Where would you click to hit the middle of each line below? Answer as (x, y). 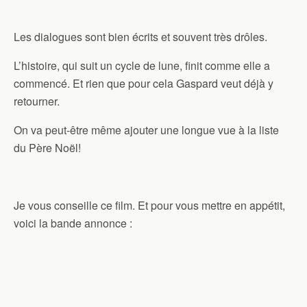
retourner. (37, 101)
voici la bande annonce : (73, 223)
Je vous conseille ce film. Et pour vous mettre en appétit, (149, 206)
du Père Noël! (47, 148)
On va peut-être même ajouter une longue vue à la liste (146, 130)
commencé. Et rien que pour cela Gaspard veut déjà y (144, 84)
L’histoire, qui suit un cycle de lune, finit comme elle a (142, 66)
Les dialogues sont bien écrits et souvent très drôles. (140, 37)
